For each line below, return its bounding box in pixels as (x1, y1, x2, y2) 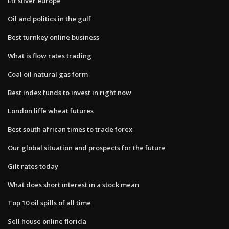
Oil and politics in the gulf (8, 14, 91, 24)
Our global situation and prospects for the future (8, 143, 166, 152)
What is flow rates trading (8, 51, 91, 60)
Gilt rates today (8, 161, 58, 171)
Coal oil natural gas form (8, 69, 88, 79)
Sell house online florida (8, 216, 86, 226)
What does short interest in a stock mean (8, 179, 139, 189)
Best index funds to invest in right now (8, 87, 131, 97)
